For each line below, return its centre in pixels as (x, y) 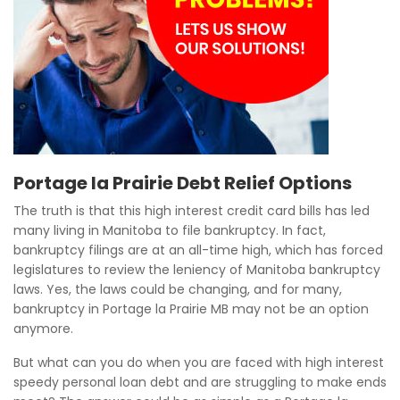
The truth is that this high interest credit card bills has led (192, 211)
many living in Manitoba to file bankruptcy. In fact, (170, 230)
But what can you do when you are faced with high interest (199, 362)
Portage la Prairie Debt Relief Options (183, 183)
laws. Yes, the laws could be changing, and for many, (178, 289)
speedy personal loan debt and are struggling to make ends (200, 382)
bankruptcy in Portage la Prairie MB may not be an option (191, 309)
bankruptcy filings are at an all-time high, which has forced (198, 250)
